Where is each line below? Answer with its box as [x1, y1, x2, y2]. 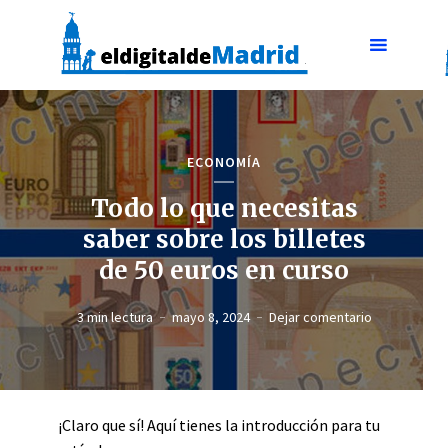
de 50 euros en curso [99, 254, 349, 286]
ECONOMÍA [187, 152, 261, 171]
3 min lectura [76, 307, 153, 326]
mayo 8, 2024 [171, 307, 250, 326]
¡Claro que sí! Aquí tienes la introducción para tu [58, 415, 380, 435]
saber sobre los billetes [82, 223, 366, 255]
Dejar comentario [268, 307, 372, 326]
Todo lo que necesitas [90, 192, 358, 224]
